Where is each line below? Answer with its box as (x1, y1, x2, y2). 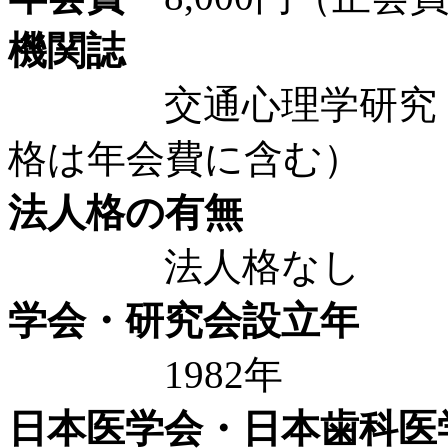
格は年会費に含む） (8, 136, 362, 180)
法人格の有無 (8, 190, 243, 234)
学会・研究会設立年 (8, 298, 359, 342)
